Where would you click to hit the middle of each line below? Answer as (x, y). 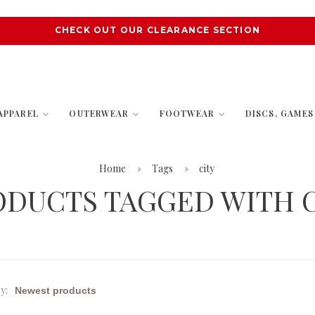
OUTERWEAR (99, 113)
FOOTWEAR (187, 113)
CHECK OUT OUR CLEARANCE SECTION (157, 30)
